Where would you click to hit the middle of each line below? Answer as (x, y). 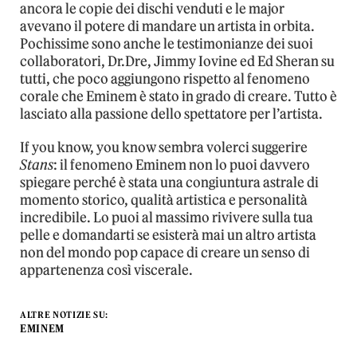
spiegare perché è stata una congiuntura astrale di (169, 183)
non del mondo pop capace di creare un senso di (165, 253)
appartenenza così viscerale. (106, 271)
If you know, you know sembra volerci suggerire (164, 148)
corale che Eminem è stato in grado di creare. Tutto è (178, 97)
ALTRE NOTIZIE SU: (65, 315)
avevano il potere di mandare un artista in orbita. (167, 27)
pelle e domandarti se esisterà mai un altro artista (168, 235)
